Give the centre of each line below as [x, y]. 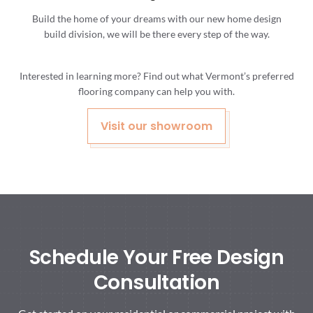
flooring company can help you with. [156, 91]
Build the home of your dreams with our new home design [156, 18]
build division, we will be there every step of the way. [156, 34]
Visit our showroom [156, 126]
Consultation [156, 283]
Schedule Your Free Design [156, 257]
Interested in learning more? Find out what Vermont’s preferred [156, 75]
